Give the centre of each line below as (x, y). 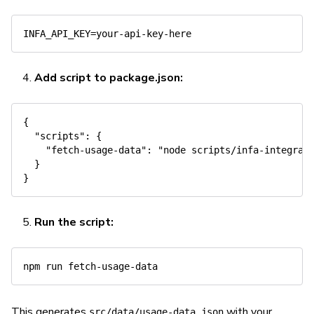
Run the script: (74, 222)
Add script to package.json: (109, 78)
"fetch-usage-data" (96, 150)
